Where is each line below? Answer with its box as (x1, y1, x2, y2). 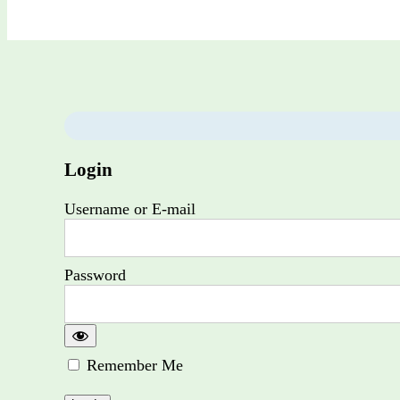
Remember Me (82, 355, 183, 374)
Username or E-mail (64, 199, 196, 218)
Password (64, 265, 126, 284)
